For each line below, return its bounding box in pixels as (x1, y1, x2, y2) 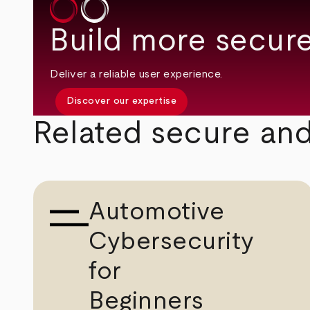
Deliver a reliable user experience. (50, 68, 223, 80)
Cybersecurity (89, 228, 255, 254)
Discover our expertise (66, 96, 177, 107)
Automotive (89, 199, 225, 224)
